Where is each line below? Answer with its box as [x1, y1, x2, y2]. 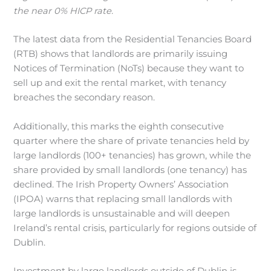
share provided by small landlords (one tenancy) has [13, 164, 247, 175]
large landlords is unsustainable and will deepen [13, 207, 230, 219]
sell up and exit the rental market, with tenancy [13, 77, 227, 89]
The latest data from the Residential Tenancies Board [13, 34, 252, 45]
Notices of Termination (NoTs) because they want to [13, 63, 244, 74]
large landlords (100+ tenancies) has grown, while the [13, 149, 252, 161]
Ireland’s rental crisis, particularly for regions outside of [13, 222, 257, 233]
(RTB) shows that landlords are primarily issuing [13, 48, 228, 60]
